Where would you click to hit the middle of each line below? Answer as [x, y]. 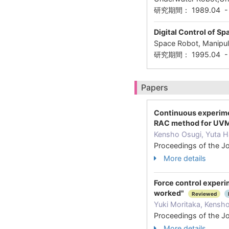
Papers [155, 87]
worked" [170, 193]
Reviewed [204, 194]
